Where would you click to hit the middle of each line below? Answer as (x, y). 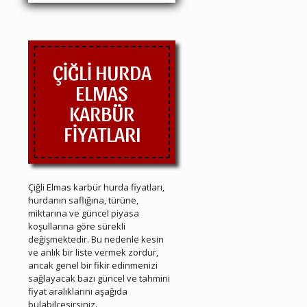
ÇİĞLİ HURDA (102, 72)
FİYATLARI (102, 133)
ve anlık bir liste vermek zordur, (93, 253)
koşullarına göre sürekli (77, 226)
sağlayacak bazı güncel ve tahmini (99, 279)
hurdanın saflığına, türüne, (83, 200)
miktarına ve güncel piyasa (84, 213)
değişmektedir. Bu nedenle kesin (96, 240)
